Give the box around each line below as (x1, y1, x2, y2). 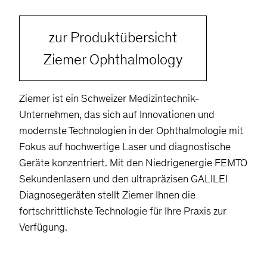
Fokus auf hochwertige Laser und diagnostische (19, 139, 231, 153)
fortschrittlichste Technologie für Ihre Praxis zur (19, 204, 226, 218)
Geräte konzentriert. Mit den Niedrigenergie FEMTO (19, 156, 247, 169)
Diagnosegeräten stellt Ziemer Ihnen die (19, 188, 195, 201)
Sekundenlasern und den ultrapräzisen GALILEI (19, 172, 228, 185)
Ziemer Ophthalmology (44, 49, 182, 69)
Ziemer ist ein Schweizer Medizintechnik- (19, 91, 199, 105)
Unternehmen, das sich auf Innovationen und (19, 107, 215, 121)
